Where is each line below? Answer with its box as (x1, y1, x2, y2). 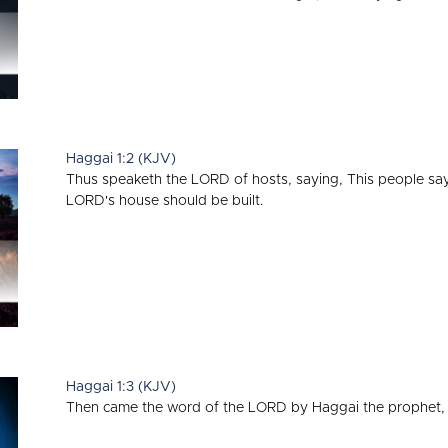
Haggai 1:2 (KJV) (66, 151, 176, 166)
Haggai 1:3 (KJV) (66, 379, 176, 394)
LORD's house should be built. (66, 193, 263, 208)
